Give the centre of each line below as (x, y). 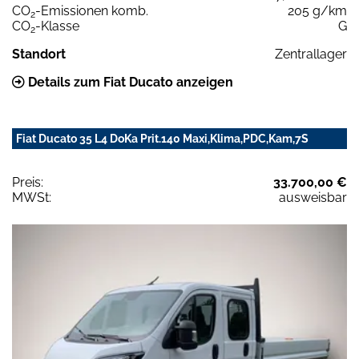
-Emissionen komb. (92, 10)
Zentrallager (311, 54)
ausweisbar (313, 197)
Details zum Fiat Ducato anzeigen (129, 82)
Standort (39, 54)
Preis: (28, 182)
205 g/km (317, 10)
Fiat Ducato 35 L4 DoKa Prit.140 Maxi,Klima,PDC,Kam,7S (162, 138)
